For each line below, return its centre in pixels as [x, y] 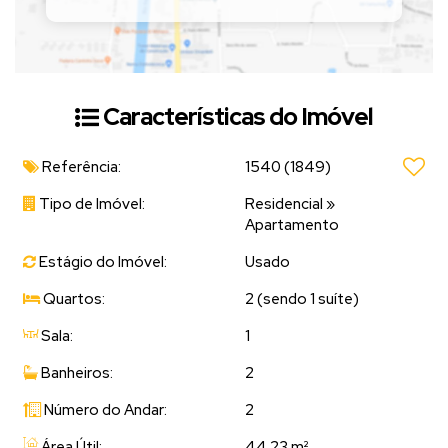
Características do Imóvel [238, 116]
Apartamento [292, 224]
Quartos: [72, 298]
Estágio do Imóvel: [101, 261]
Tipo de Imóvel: [90, 203]
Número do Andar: [104, 409]
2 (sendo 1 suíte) [302, 298]
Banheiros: [75, 372]
